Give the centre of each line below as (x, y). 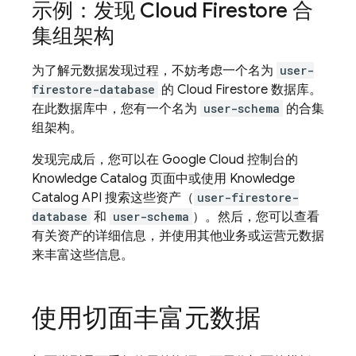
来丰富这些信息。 (83, 255)
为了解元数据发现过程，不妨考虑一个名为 (154, 71)
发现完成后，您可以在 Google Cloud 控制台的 (165, 160)
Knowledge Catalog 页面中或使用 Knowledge (163, 179)
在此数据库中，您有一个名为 (116, 109)
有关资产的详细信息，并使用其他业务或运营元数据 (178, 236)
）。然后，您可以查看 (256, 217)
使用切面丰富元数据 (146, 318)
